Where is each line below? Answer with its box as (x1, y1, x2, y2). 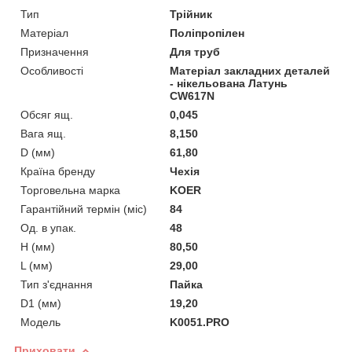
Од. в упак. (20, 221, 76, 234)
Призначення (20, 45, 89, 58)
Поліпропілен (170, 26, 245, 39)
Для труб (170, 45, 221, 58)
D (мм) (20, 145, 55, 159)
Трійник (170, 7, 213, 20)
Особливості (20, 64, 83, 77)
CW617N (170, 89, 215, 102)
